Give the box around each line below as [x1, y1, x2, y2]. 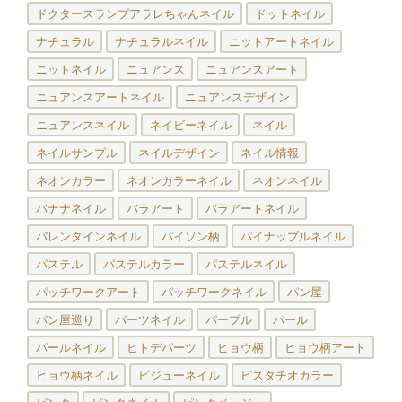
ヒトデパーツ [126, 340, 197, 354]
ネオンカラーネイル [126, 173, 232, 188]
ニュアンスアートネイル [35, 90, 164, 104]
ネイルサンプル [35, 145, 118, 160]
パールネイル [35, 340, 106, 354]
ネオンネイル [251, 173, 322, 188]
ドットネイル [254, 6, 325, 21]
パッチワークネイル [161, 284, 267, 299]
